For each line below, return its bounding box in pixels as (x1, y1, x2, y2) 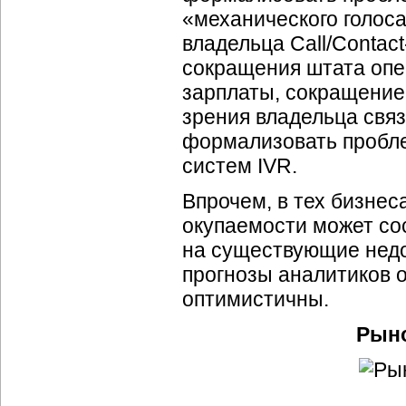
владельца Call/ (182, 32, 332, 55)
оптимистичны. (182, 287, 329, 311)
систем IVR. (182, 154, 297, 178)
